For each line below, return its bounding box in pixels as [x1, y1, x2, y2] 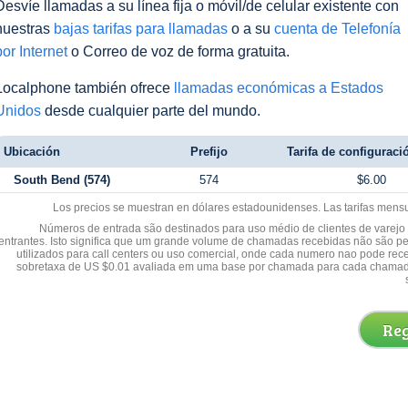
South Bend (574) [13, 173, 110, 187]
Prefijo [190, 145, 228, 158]
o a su [228, 21, 274, 36]
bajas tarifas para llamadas [54, 21, 228, 36]
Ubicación [4, 145, 60, 158]
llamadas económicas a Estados [174, 80, 383, 96]
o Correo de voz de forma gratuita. [67, 44, 290, 59]
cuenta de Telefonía [274, 21, 401, 36]
